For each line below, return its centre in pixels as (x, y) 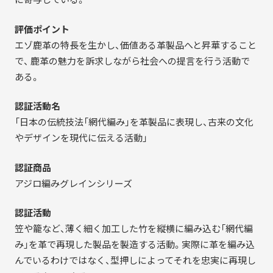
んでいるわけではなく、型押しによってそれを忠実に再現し (135, 261)
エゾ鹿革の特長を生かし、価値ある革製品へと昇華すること (135, 45)
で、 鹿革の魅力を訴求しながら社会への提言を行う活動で (132, 61)
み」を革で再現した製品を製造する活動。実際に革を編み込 (134, 245)
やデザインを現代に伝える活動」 (81, 138)
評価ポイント (42, 29)
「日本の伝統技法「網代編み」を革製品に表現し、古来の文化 (134, 122)
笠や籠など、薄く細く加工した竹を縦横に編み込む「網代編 (133, 229)
